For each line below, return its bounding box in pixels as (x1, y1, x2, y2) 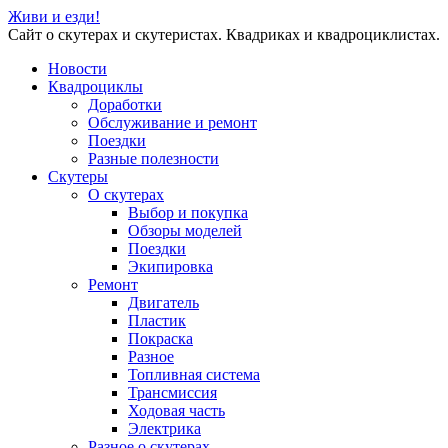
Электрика (128, 420, 201, 437)
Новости (48, 60, 107, 77)
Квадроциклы (48, 78, 143, 95)
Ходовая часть (128, 402, 225, 419)
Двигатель (128, 294, 199, 311)
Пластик (128, 312, 186, 329)
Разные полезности (88, 150, 219, 167)
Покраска (128, 330, 193, 347)
